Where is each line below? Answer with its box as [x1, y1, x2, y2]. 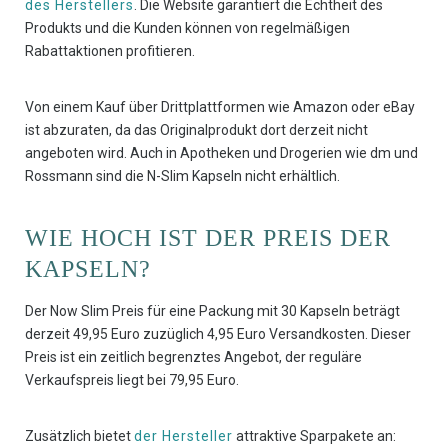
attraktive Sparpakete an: [233, 428, 396, 445]
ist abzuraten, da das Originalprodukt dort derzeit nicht [25, 122, 368, 139]
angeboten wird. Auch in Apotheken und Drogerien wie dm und [25, 145, 418, 162]
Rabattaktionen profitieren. [25, 43, 195, 60]
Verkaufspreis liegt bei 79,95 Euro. [25, 372, 239, 389]
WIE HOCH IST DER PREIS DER [25, 225, 391, 252]
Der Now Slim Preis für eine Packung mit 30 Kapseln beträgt [25, 303, 400, 320]
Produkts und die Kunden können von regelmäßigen [25, 20, 350, 37]
